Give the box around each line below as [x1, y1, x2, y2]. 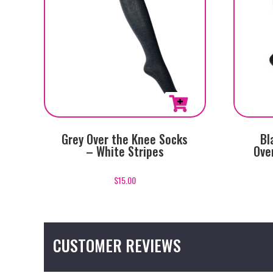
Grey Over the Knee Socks [62, 130, 188, 149]
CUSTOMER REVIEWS [53, 233, 181, 257]
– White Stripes [85, 142, 164, 161]
